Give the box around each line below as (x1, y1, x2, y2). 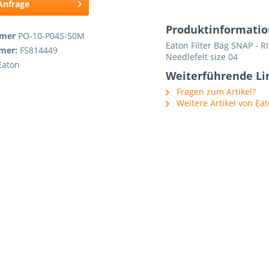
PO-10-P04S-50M (18, 30, 85, 41)
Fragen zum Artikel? (174, 86, 256, 97)
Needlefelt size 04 (166, 51, 238, 62)
